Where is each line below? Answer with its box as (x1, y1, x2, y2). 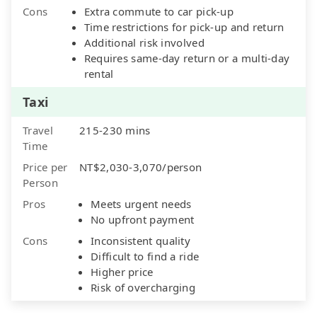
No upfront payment (91, 212, 195, 226)
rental (83, 66, 114, 81)
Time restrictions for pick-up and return (83, 19, 284, 34)
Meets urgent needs (91, 196, 192, 211)
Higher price (91, 264, 154, 279)
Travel (23, 122, 53, 137)
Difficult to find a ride (91, 248, 200, 263)
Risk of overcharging (91, 279, 195, 294)
